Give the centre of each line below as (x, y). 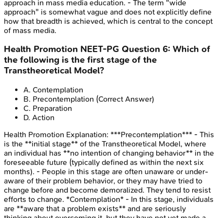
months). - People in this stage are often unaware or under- (106, 172)
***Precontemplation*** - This (162, 135)
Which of (191, 49)
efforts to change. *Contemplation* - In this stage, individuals (109, 200)
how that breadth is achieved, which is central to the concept (108, 21)
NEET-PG (100, 49)
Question (141, 49)
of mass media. (30, 30)
